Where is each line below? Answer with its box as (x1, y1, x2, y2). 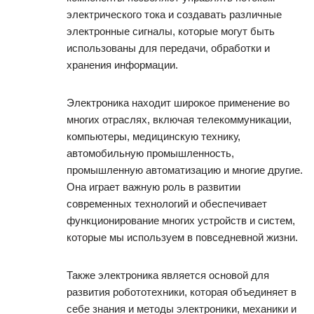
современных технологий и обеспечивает (67, 197, 267, 210)
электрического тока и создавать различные (67, 8, 282, 20)
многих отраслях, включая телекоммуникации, (67, 113, 292, 125)
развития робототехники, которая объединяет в (67, 285, 296, 298)
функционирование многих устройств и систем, (67, 214, 295, 226)
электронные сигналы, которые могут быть (67, 25, 275, 37)
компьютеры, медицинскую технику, (67, 130, 240, 142)
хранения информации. (67, 58, 178, 71)
